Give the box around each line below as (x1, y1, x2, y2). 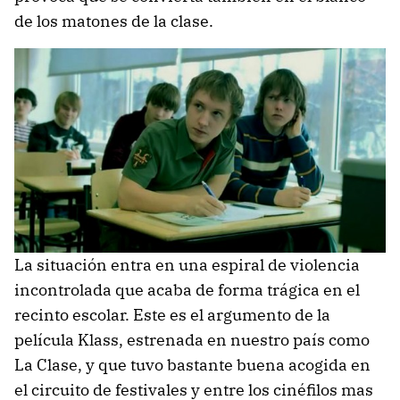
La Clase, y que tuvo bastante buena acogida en (14, 354, 371, 376)
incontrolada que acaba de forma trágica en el (14, 279, 360, 301)
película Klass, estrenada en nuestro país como (14, 329, 370, 351)
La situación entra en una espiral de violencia (14, 254, 360, 276)
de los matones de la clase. (14, 10, 213, 31)
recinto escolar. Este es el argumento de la (14, 304, 330, 326)
